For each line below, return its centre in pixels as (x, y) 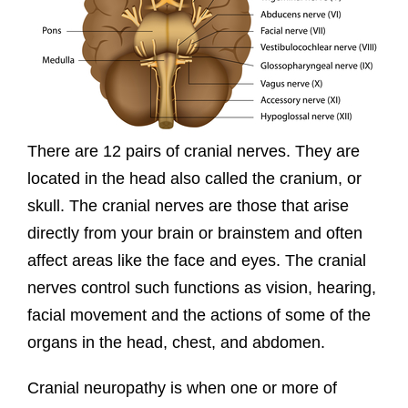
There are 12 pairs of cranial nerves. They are (193, 152)
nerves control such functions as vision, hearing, (201, 288)
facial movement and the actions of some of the (199, 316)
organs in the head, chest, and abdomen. (176, 343)
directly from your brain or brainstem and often (194, 234)
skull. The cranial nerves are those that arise (188, 206)
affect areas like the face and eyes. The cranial (196, 261)
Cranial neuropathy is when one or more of (182, 388)
